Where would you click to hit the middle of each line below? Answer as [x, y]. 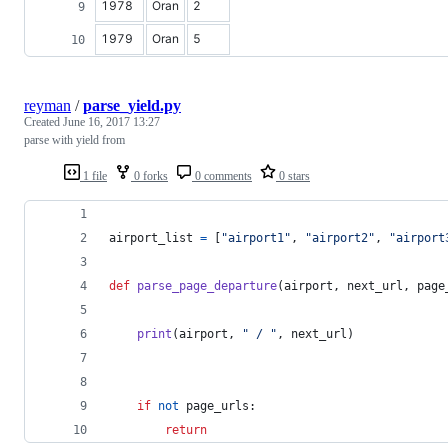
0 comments [222, 175]
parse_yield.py [132, 105]
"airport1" [256, 237]
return [186, 429]
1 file [93, 175]
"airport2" [340, 237]
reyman [47, 105]
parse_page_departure [207, 285]
